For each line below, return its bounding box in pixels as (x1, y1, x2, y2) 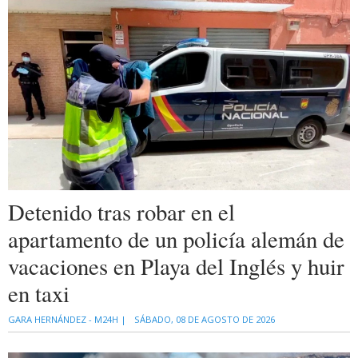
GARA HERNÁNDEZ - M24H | (8, 312, 126, 325)
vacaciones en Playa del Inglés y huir (8, 250, 344, 281)
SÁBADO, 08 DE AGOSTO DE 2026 (134, 312, 275, 325)
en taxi (8, 277, 70, 308)
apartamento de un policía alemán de (8, 223, 344, 254)
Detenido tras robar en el (8, 196, 235, 227)
